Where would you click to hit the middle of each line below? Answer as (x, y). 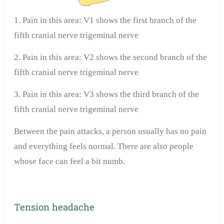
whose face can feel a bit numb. (69, 161)
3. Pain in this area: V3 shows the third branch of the (106, 94)
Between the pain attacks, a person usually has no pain (110, 131)
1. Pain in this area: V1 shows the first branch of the (105, 20)
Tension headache (54, 207)
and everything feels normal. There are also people (103, 146)
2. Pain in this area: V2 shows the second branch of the (110, 57)
